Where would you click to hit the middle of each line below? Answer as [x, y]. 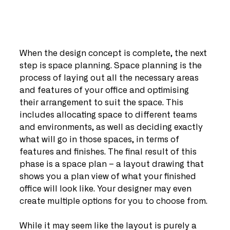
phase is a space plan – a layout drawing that [113, 164]
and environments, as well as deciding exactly [112, 127]
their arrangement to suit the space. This [102, 103]
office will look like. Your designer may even [107, 189]
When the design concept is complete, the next [114, 53]
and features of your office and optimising [105, 90]
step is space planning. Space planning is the [112, 66]
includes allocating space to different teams [109, 115]
